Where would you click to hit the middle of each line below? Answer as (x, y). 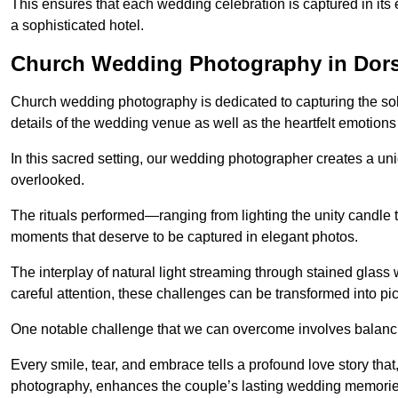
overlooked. (48, 180)
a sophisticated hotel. (77, 26)
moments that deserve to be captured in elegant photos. (184, 237)
